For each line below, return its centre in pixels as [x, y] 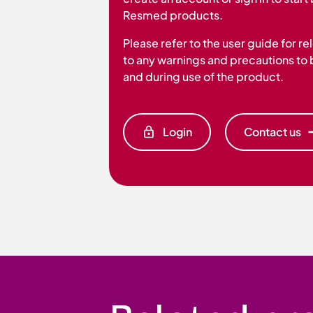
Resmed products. [173, 15]
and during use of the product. [203, 77]
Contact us [272, 132]
